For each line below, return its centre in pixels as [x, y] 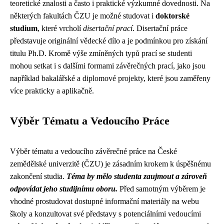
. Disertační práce [160, 28]
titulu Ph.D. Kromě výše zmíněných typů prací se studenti [101, 53]
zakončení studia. [38, 176]
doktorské [172, 16]
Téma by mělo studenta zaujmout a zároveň [137, 176]
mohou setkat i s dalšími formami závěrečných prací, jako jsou [108, 66]
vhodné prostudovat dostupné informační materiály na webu [104, 201]
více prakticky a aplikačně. [52, 91]
